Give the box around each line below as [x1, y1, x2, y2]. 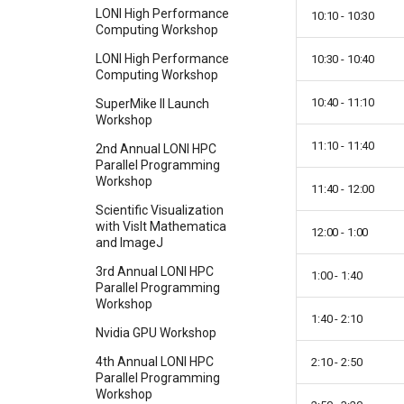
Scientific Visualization [96, 203, 224, 218]
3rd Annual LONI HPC [96, 264, 214, 280]
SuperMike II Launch [96, 96, 209, 112]
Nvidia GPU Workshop [96, 326, 216, 341]
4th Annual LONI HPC [96, 354, 214, 370]
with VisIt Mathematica [96, 219, 226, 234]
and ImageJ [96, 235, 163, 251]
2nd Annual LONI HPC [96, 142, 216, 157]
